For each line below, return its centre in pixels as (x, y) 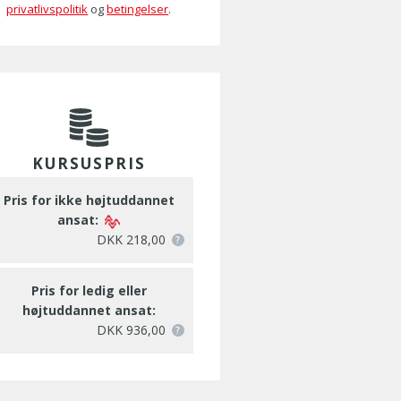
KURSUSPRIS (89, 163)
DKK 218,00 (131, 239)
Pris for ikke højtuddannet (89, 200)
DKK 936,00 (131, 330)
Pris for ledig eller (89, 290)
